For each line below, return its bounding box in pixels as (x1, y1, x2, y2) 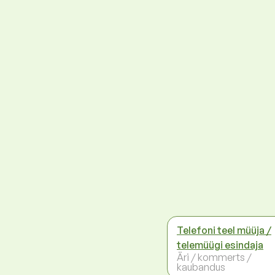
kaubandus (177, 260, 225, 273)
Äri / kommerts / (177, 250, 252, 263)
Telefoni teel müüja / (177, 223, 271, 236)
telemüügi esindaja (177, 238, 263, 251)
